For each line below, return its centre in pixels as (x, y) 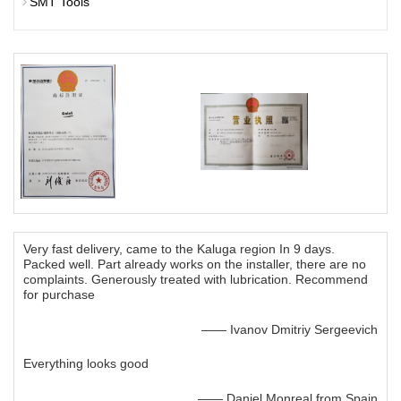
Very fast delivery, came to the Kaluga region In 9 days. (179, 249)
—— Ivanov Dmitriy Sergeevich (290, 330)
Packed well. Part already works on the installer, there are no (195, 264)
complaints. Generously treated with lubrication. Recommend (196, 280)
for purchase (59, 295)
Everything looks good (86, 364)
